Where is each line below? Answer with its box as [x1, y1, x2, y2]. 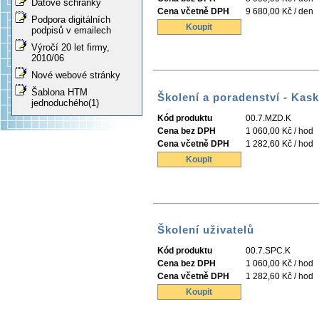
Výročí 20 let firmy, [31, 42, 110, 53]
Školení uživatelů [157, 224, 254, 236]
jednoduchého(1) [31, 98, 99, 109]
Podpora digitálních [31, 14, 110, 26]
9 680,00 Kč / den [246, 6, 313, 16]
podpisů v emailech [31, 25, 111, 36]
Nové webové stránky [31, 70, 120, 81]
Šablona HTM [31, 87, 88, 98]
